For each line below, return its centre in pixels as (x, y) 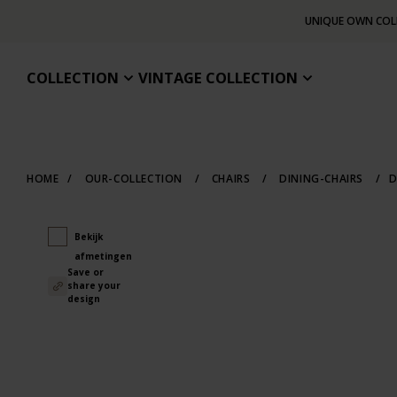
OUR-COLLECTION (134, 179)
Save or (85, 272)
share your (93, 285)
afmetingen (103, 256)
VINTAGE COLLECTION (218, 78)
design (83, 299)
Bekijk (88, 237)
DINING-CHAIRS (321, 179)
